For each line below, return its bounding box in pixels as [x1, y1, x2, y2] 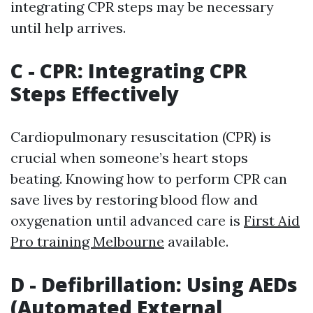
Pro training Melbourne [10, 233, 164, 250]
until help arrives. [10, 19, 126, 36]
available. [164, 233, 228, 250]
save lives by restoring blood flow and [10, 191, 258, 208]
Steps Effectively [10, 80, 179, 107]
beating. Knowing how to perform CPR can [10, 170, 287, 187]
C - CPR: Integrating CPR [10, 57, 247, 84]
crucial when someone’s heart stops [10, 149, 248, 166]
